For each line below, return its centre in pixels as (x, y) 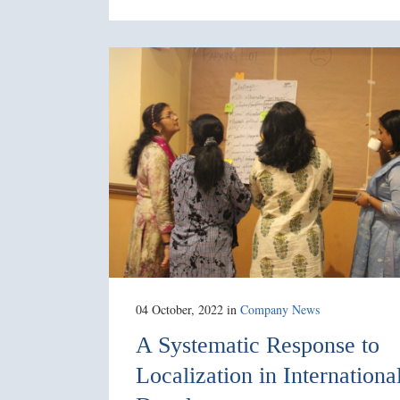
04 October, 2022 (179, 309)
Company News (280, 309)
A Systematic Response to (258, 345)
